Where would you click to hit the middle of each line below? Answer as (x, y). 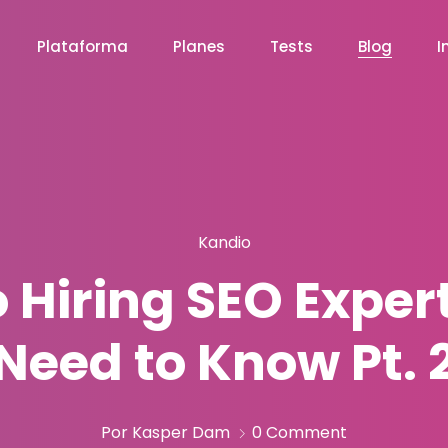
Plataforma (82, 46)
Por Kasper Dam (165, 432)
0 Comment (299, 432)
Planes (199, 46)
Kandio (224, 242)
